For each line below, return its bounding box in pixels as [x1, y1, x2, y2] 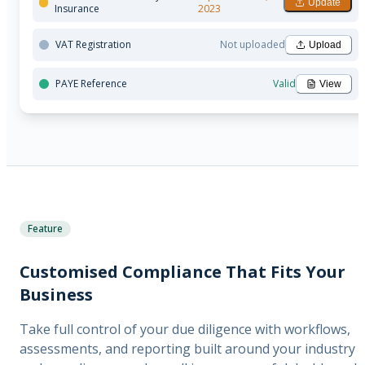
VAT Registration [55, 37, 131, 52]
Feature [28, 222, 63, 236]
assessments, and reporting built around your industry [20, 339, 355, 358]
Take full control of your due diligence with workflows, [20, 319, 350, 338]
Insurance [55, 2, 100, 16]
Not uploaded [220, 37, 285, 52]
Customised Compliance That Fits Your [20, 260, 345, 283]
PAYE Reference [55, 77, 127, 91]
